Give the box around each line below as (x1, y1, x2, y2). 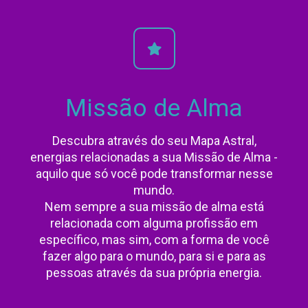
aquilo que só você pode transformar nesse (35, 166, 273, 181)
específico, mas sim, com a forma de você (38, 232, 269, 247)
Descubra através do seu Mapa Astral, (52, 133, 256, 148)
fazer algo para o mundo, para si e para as (42, 249, 266, 264)
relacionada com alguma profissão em (50, 216, 258, 231)
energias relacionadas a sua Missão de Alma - (30, 150, 278, 165)
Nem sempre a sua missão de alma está (44, 199, 264, 214)
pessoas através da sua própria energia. (46, 265, 262, 280)
